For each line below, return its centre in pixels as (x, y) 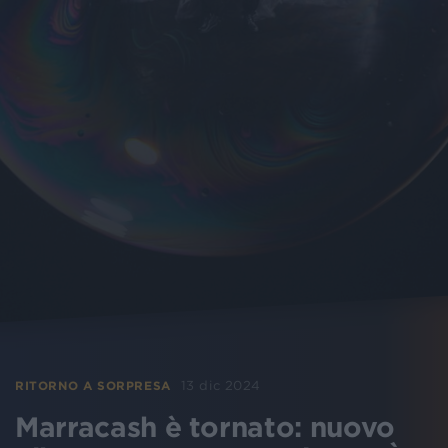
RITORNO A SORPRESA (93, 385)
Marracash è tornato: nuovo (205, 426)
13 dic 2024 (220, 385)
